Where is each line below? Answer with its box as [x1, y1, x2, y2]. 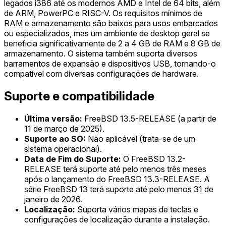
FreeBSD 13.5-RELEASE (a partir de [82, 113, 216, 124]
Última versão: [24, 113, 82, 124]
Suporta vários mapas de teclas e [75, 204, 198, 214]
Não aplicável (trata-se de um [86, 133, 195, 144]
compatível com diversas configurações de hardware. [4, 68, 199, 79]
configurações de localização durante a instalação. [24, 214, 210, 224]
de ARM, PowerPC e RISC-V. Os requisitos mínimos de [4, 8, 202, 18]
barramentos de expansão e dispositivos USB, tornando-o [4, 58, 216, 69]
